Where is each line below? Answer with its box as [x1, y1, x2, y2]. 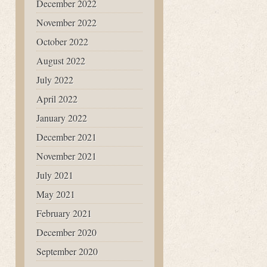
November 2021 [36, 150, 97, 162]
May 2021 [36, 188, 75, 200]
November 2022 [36, 16, 97, 29]
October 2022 [36, 35, 88, 48]
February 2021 [36, 207, 92, 219]
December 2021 [36, 131, 97, 143]
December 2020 [36, 226, 97, 238]
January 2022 [36, 111, 87, 124]
